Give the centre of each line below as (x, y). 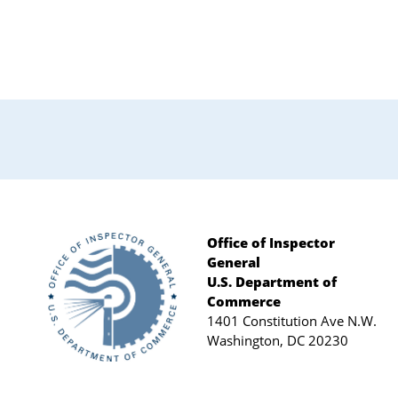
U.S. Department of (271, 281)
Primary (78, 106)
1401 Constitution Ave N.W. (291, 320)
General (233, 262)
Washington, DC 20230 (277, 340)
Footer (76, 275)
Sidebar (78, 138)
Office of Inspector (271, 242)
